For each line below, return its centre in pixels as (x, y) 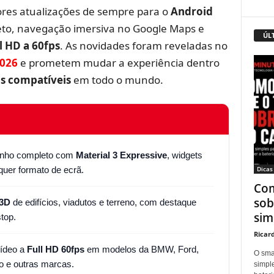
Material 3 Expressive (121, 155)
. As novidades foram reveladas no (143, 45)
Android (191, 11)
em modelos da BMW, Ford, (141, 249)
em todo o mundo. (117, 80)
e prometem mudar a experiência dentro (118, 62)
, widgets (184, 155)
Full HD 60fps (55, 249)
